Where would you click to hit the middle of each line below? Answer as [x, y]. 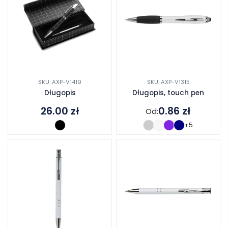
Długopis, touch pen [168, 93]
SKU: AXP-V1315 [168, 82]
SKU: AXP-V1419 [60, 82]
